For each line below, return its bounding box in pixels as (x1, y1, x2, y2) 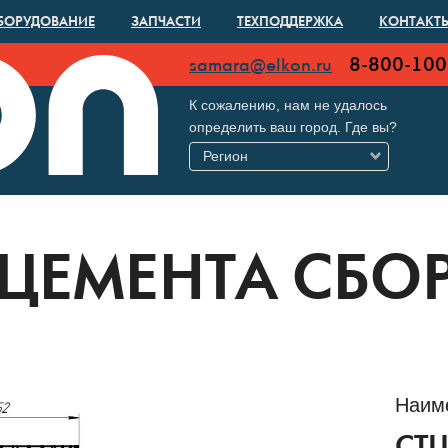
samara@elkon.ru (189, 56, 332, 76)
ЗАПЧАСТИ (131, 17, 201, 30)
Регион (203, 148, 248, 164)
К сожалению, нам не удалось (189, 97, 387, 113)
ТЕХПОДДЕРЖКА (237, 17, 343, 30)
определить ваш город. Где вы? (189, 119, 397, 135)
